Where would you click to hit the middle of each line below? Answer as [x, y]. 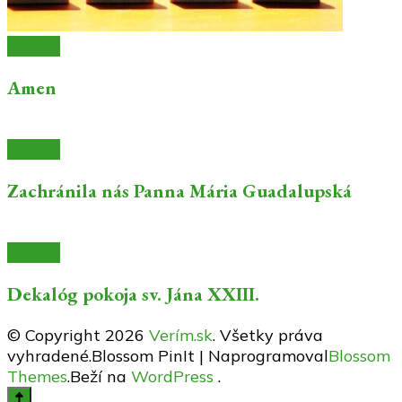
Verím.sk [181, 336]
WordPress [172, 377]
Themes [37, 377]
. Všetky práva [268, 336]
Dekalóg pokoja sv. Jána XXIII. [133, 294]
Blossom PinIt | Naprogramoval [210, 356]
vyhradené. [49, 356]
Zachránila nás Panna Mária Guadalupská [179, 191]
